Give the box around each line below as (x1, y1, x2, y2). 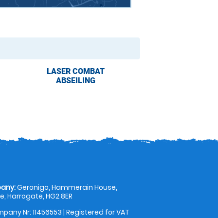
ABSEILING (55, 76, 95, 86)
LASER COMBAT (46, 67, 105, 76)
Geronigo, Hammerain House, (16, 182, 118, 193)
